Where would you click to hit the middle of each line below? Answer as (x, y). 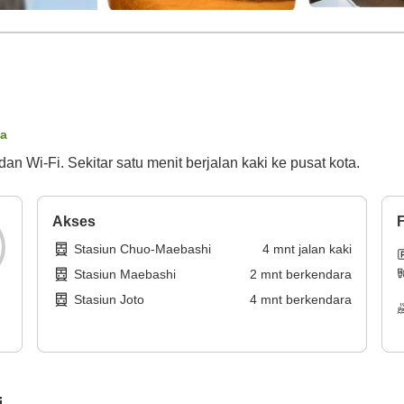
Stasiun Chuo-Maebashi (143, 249)
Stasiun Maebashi (125, 275)
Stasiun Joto (110, 300)
